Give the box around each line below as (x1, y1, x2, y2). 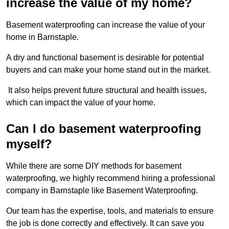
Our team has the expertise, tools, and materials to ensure (6, 207, 214, 216)
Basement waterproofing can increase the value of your (6, 20, 205, 30)
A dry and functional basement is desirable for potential (6, 53, 204, 62)
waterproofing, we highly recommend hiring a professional (6, 174, 215, 183)
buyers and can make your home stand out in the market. (6, 65, 210, 75)
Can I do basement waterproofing (6, 122, 201, 136)
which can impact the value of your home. (6, 98, 155, 107)
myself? (6, 137, 52, 151)
